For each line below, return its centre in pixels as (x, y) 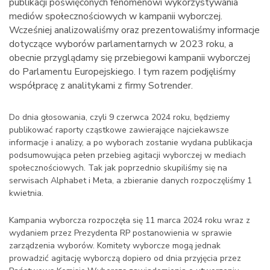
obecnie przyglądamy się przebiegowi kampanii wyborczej (130, 58)
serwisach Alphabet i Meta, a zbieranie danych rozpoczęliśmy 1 (130, 180)
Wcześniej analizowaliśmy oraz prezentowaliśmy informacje (134, 30)
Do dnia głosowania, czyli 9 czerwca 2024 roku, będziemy (119, 117)
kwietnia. (26, 193)
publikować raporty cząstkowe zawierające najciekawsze (119, 130)
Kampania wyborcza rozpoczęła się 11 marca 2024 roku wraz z (130, 220)
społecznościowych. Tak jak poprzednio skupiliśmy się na (118, 168)
